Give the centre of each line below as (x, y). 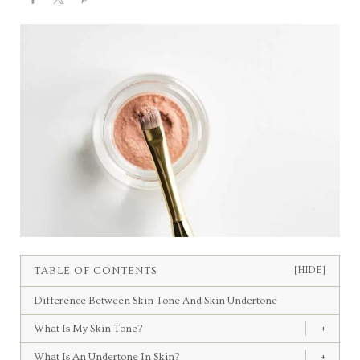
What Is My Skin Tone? (88, 328)
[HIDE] (311, 271)
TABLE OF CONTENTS (95, 270)
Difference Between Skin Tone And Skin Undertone (155, 300)
